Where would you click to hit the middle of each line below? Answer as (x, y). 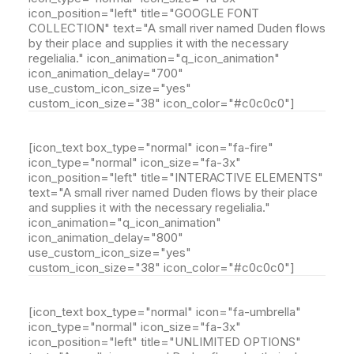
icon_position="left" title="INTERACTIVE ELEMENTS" (176, 177)
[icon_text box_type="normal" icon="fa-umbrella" (165, 312)
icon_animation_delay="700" (106, 73)
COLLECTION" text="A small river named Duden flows (177, 28)
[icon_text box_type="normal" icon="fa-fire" (151, 147)
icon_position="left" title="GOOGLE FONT (144, 13)
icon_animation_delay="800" (106, 237)
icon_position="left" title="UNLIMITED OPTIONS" (165, 342)
